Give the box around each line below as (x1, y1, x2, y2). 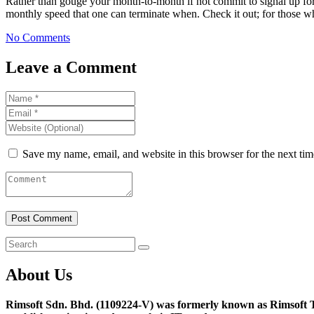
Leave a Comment (6, 58, 137, 77)
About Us (6, 266, 72, 285)
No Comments (6, 32, 70, 44)
